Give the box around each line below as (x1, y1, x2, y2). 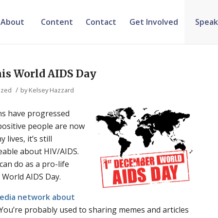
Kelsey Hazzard (29, 86, 74, 94)
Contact (86, 17, 117, 27)
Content (40, 17, 73, 27)
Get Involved (129, 17, 178, 27)
